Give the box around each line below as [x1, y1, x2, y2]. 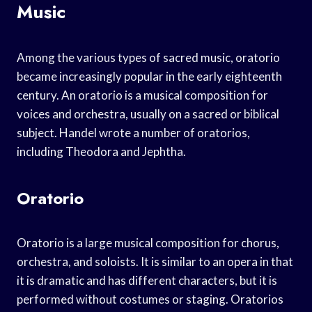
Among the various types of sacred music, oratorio [17, 49, 280, 65]
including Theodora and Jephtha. [17, 143, 186, 159]
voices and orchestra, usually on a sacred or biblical [17, 106, 279, 121]
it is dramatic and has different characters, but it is [17, 272, 277, 288]
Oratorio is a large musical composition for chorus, [17, 235, 279, 250]
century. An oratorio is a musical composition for [17, 87, 268, 102]
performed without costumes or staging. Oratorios [17, 291, 283, 306]
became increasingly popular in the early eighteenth [17, 68, 282, 84]
